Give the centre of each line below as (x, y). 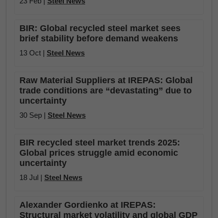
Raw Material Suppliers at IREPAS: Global (106, 80)
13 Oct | (33, 53)
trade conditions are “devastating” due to (106, 90)
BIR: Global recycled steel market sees (100, 28)
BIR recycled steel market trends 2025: (100, 142)
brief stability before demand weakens (99, 38)
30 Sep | (34, 115)
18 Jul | (32, 177)
